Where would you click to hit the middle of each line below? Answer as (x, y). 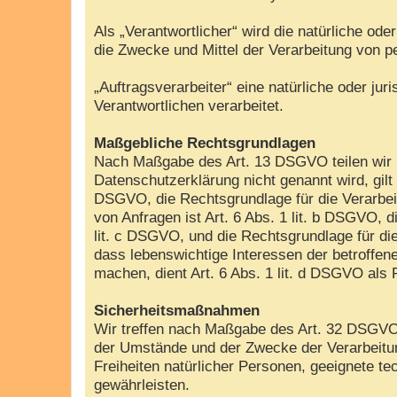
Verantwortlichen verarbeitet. (189, 105)
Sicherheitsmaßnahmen (177, 310)
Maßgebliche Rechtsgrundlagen (205, 142)
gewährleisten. (142, 384)
